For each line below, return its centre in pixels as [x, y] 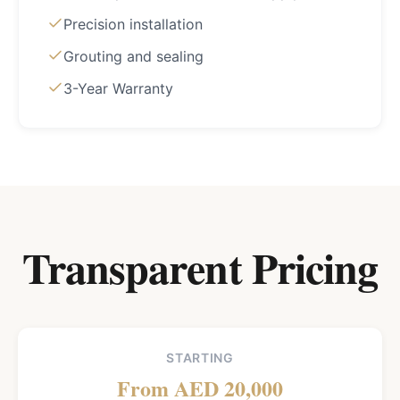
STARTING [200, 358]
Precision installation [133, 24]
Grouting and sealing [133, 56]
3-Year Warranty [118, 88]
